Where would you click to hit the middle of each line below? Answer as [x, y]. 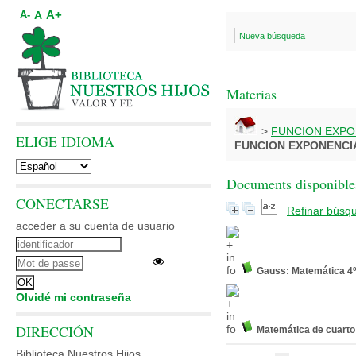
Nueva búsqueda [272, 36]
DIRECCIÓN [55, 331]
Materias [252, 94]
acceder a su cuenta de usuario [95, 226]
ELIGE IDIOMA [65, 141]
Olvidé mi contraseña [74, 297]
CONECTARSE [62, 203]
